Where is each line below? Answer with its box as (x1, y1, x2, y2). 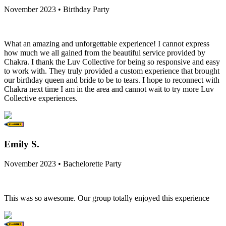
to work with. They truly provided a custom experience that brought (4, 67, 219, 76)
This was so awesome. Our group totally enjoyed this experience (4, 193, 209, 202)
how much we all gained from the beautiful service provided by (4, 48, 205, 58)
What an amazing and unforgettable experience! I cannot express (4, 39, 209, 48)
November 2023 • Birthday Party (4, 5, 109, 14)
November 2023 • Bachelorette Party (4, 159, 122, 168)
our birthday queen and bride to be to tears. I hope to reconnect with (4, 76, 219, 85)
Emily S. (4, 139, 39, 150)
